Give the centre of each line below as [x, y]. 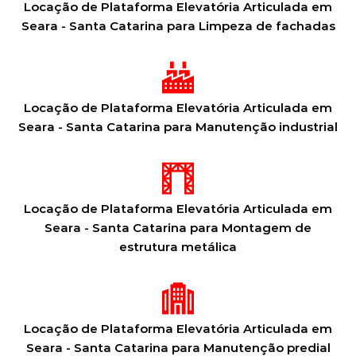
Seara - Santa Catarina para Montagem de [178, 228]
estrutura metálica [178, 247]
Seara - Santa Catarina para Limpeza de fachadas [178, 26]
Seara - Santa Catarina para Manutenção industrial [178, 127]
